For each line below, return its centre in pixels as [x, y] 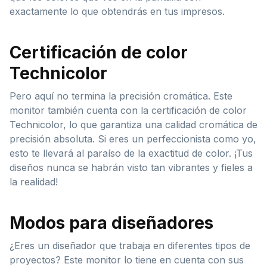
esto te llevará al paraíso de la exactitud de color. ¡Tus [131, 153]
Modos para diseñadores [111, 223]
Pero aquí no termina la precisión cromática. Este [121, 96]
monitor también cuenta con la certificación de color [128, 110]
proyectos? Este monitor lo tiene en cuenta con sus [127, 260]
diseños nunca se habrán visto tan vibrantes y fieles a [131, 167]
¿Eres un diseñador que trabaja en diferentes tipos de [130, 245]
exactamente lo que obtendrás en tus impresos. [117, 11]
